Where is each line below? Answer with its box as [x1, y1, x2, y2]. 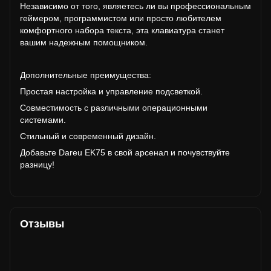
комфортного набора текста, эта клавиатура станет [20, 25, 224, 35]
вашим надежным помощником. [20, 38, 148, 47]
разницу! [20, 160, 54, 169]
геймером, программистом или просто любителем [20, 13, 221, 23]
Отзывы [20, 218, 64, 230]
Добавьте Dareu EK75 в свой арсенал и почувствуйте [20, 148, 230, 157]
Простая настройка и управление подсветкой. [20, 87, 203, 96]
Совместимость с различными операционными [20, 103, 207, 113]
